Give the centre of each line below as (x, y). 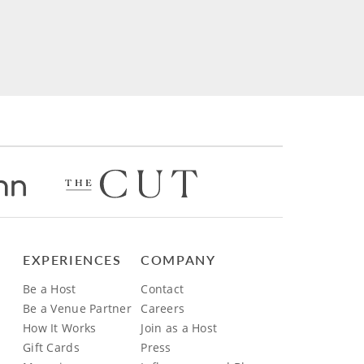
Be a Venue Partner (78, 309)
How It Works (60, 328)
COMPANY (178, 260)
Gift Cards (51, 348)
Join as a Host (179, 328)
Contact (162, 289)
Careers (163, 309)
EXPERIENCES (72, 260)
